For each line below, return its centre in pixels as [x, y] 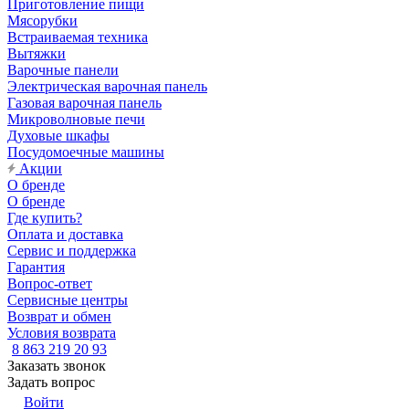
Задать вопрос [51, 382]
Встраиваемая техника [78, 37]
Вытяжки [37, 53]
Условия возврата [62, 333]
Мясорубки [42, 21]
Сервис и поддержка [72, 251]
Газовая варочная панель [84, 103]
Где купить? [45, 218]
